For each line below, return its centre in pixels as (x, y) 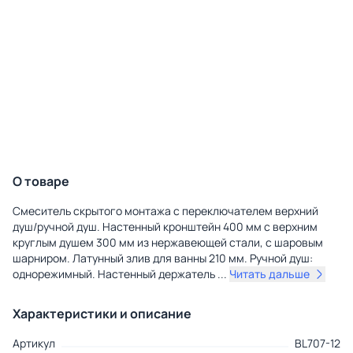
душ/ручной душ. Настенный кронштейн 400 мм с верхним (165, 227)
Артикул (34, 344)
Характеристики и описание (102, 314)
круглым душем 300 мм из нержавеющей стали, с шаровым (168, 243)
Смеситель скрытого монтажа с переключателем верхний (165, 211)
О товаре (41, 182)
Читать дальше (269, 274)
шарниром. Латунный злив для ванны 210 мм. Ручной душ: (163, 258)
